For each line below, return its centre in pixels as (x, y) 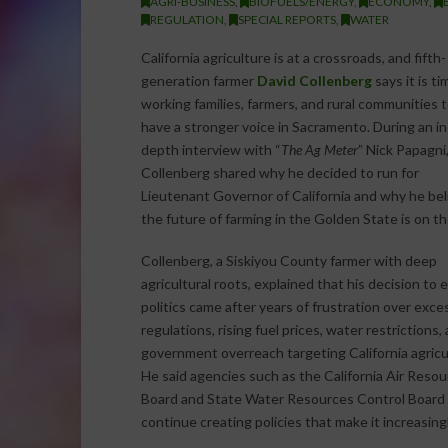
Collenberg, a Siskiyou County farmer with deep (288, 260)
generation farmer (198, 81)
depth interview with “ (210, 150)
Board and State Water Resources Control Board (292, 398)
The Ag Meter (319, 150)
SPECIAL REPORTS (286, 19)
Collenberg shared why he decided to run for (279, 173)
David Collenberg (314, 81)
